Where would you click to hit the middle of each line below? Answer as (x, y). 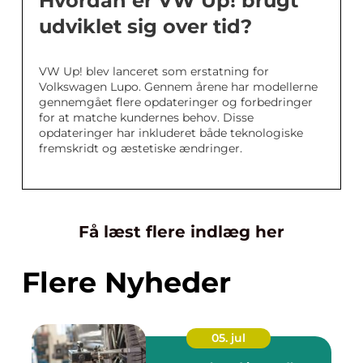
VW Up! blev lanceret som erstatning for (154, 72)
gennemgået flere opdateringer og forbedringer (176, 102)
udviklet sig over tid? (145, 27)
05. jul (228, 338)
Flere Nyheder (126, 283)
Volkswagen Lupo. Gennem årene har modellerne (178, 87)
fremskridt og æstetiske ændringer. (141, 149)
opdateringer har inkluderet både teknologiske (171, 133)
